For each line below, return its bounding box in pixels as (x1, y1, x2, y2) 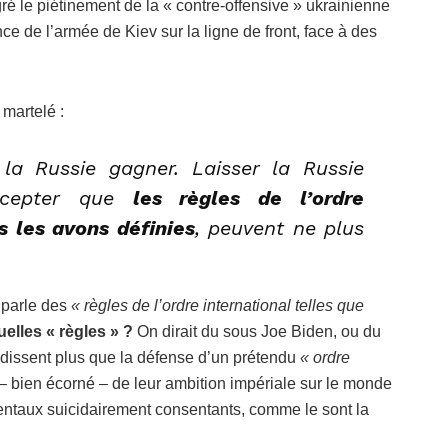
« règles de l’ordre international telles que (71, 296, 364, 314)
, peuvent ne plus (194, 215, 365, 240)
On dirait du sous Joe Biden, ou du (133, 322, 381, 340)
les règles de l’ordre (132, 185, 365, 210)
